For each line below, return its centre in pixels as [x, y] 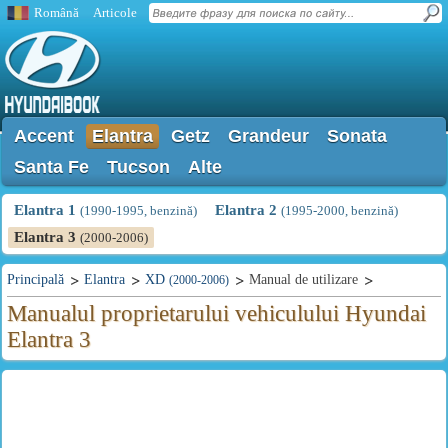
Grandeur [268, 136]
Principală [35, 279]
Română [56, 12]
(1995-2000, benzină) [339, 210]
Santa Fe [51, 167]
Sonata [357, 136]
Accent [44, 136]
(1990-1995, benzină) [138, 210]
